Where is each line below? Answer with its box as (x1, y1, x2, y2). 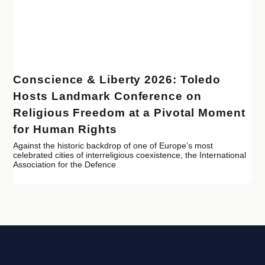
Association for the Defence (13, 160, 117, 170)
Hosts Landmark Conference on (13, 90, 202, 103)
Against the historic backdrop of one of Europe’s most (13, 141, 214, 151)
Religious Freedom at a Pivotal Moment (13, 106, 245, 119)
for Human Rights (13, 123, 117, 136)
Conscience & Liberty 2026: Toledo (13, 73, 221, 86)
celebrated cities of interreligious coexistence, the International (13, 150, 247, 160)
